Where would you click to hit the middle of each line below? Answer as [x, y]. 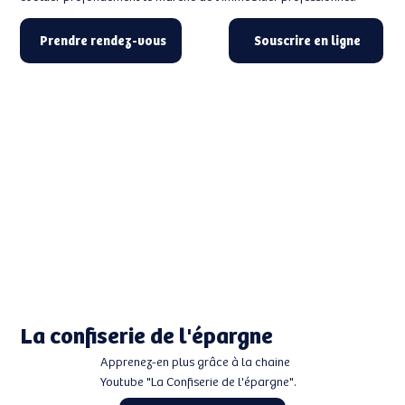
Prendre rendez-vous [103, 41]
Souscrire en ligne [308, 41]
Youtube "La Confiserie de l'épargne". [199, 381]
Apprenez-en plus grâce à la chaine [195, 362]
